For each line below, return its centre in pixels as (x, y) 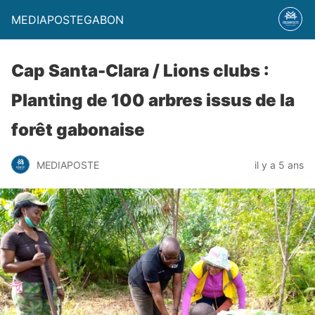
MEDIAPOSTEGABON (67, 20)
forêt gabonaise (78, 130)
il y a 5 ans (279, 165)
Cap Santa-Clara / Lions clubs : (140, 71)
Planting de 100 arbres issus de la (153, 100)
